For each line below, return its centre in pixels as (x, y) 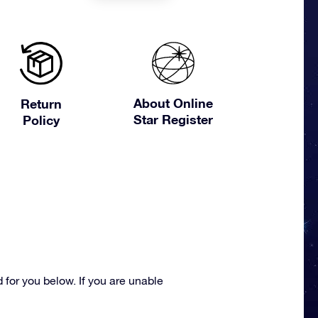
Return (41, 104)
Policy (41, 120)
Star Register (174, 119)
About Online (174, 103)
